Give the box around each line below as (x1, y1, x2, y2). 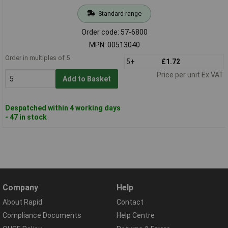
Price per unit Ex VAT (156, 70, 224, 79)
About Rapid (3, 198, 42, 207)
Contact (117, 198, 144, 207)
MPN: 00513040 (89, 40, 140, 49)
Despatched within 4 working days (5, 103, 121, 112)
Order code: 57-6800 (81, 27, 148, 36)
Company (3, 183, 38, 193)
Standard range (98, 9, 141, 17)
